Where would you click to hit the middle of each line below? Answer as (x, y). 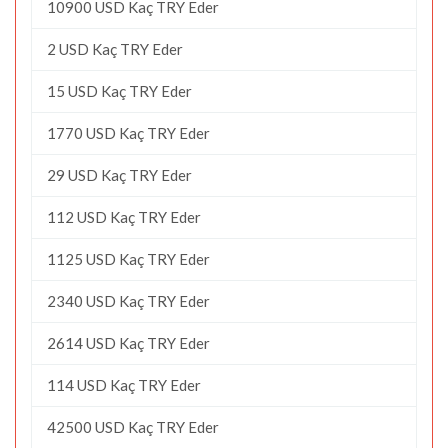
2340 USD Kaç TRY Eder (128, 300)
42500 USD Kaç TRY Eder (133, 426)
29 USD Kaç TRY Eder (119, 174)
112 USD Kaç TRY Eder (124, 216)
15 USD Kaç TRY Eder (119, 90)
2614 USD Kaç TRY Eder (128, 342)
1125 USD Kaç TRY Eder (128, 258)
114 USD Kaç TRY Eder (124, 384)
